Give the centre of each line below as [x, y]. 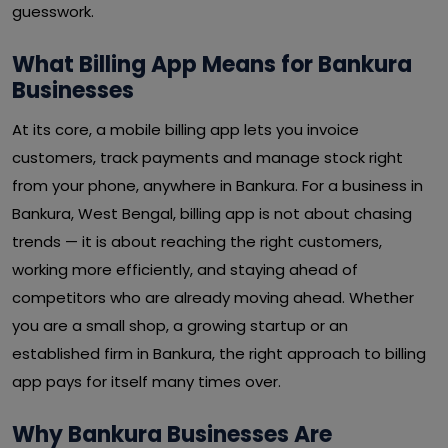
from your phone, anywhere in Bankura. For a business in [217, 185]
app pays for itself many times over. [146, 381]
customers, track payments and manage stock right [207, 157]
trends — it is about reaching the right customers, [197, 241]
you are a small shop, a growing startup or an [180, 325]
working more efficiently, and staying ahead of [185, 269]
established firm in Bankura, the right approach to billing [219, 353]
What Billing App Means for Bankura [212, 64]
